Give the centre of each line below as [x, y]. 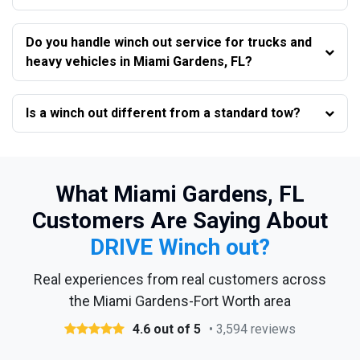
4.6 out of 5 [167, 329]
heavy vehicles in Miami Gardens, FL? [139, 61]
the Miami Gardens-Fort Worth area [180, 301]
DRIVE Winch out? [180, 247]
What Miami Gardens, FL [180, 194]
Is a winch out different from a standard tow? [163, 112]
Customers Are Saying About [180, 220]
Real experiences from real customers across [180, 279]
